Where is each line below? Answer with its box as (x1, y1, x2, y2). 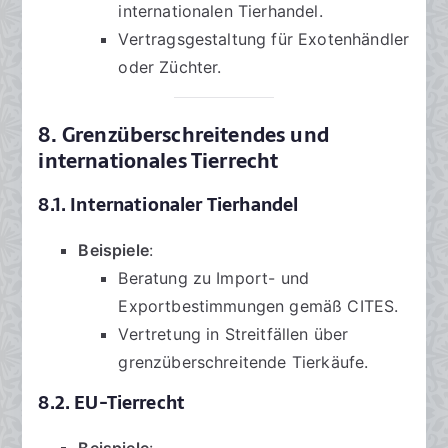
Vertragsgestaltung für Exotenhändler (118, 29, 410, 50)
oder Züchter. (118, 57, 222, 78)
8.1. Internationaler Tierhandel (38, 191, 299, 220)
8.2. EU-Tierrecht (38, 389, 186, 418)
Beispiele (78, 240, 149, 261)
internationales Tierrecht (38, 145, 279, 178)
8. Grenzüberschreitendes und (38, 119, 329, 152)
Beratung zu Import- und (118, 268, 310, 289)
